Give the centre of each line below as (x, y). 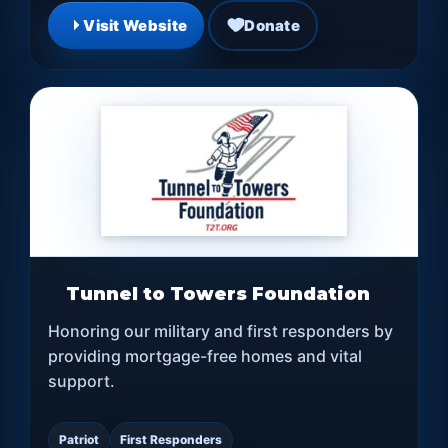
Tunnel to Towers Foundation (218, 293)
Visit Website (135, 25)
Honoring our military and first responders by (221, 330)
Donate (272, 25)
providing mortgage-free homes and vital (205, 355)
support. (82, 380)
